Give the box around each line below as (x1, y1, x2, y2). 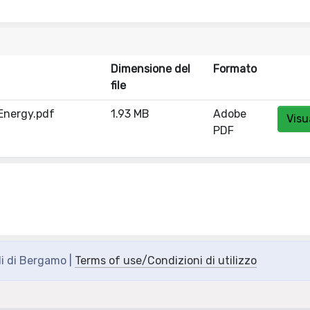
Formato (213, 62, 257, 75)
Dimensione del (111, 62, 190, 75)
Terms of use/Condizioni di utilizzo (75, 254, 257, 267)
